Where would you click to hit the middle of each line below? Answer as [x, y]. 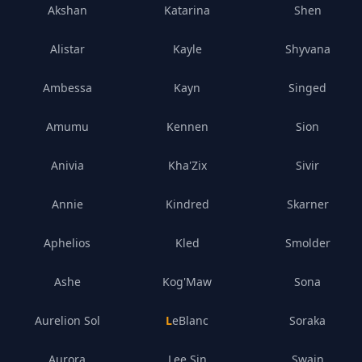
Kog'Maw [187, 282]
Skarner [307, 204]
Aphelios [67, 243]
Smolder [307, 243]
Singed [308, 88]
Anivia [67, 165]
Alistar [67, 49]
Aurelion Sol [67, 320]
